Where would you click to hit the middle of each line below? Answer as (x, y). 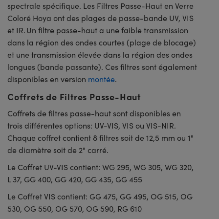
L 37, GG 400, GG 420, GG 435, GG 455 (75, 179)
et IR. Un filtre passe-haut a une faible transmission (98, 30)
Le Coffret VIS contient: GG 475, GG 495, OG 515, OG (100, 196)
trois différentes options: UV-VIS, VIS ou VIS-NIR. (92, 125)
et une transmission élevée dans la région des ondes (100, 54)
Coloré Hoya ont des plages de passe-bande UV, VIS (100, 18)
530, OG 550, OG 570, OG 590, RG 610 (75, 208)
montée (101, 79)
